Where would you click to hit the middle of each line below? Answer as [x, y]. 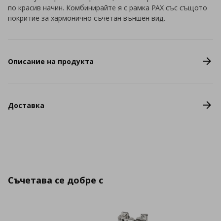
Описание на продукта [51, 61]
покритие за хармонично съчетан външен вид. [87, 18]
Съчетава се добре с [55, 180]
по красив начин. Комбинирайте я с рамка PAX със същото [108, 8]
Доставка [26, 105]
